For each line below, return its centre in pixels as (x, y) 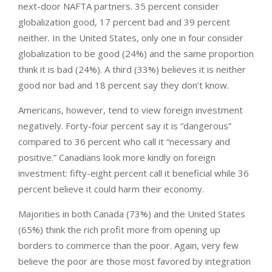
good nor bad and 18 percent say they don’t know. (124, 85)
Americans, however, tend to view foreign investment (131, 110)
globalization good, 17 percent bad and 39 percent (124, 22)
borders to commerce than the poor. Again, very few (128, 246)
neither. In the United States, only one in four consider (131, 38)
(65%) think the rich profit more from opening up (119, 230)
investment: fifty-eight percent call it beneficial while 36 (134, 173)
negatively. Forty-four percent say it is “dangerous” (125, 126)
